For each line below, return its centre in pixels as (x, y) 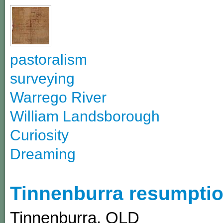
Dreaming (43, 154)
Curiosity (39, 135)
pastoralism (49, 60)
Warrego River (58, 98)
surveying (42, 79)
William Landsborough (85, 116)
